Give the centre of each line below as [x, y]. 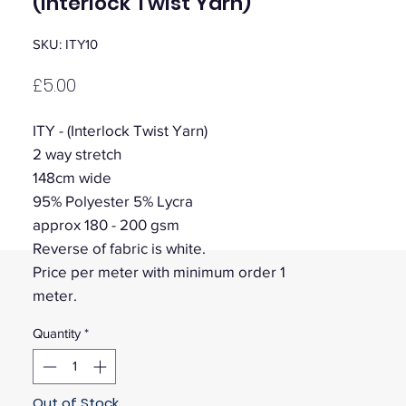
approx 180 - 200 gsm [106, 225]
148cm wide [72, 178]
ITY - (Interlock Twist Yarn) [122, 130]
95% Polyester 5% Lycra [113, 201]
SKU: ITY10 [65, 44]
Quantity [57, 333]
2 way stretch [77, 154]
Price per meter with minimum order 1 [159, 272]
